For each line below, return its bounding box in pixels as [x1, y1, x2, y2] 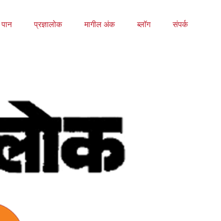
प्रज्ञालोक [34, 20, 62, 29]
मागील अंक [84, 20, 115, 29]
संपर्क [172, 20, 188, 29]
